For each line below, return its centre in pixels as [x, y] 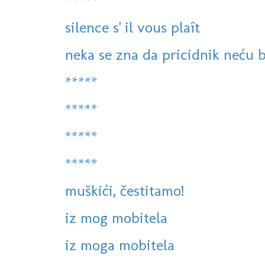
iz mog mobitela [116, 218]
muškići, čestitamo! [125, 191]
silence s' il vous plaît [132, 28]
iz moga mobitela [120, 245]
